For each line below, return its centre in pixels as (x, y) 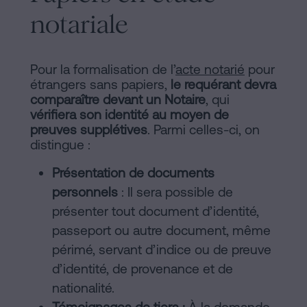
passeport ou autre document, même (161, 231)
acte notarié (210, 70)
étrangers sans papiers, (100, 85)
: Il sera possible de (175, 192)
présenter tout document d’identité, (156, 211)
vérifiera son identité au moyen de (130, 115)
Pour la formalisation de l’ (103, 70)
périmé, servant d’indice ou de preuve (162, 250)
